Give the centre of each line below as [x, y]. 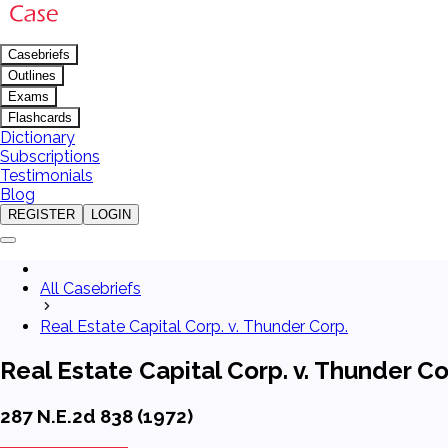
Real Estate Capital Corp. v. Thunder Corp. [194, 326]
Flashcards [40, 117]
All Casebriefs [90, 288]
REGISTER [41, 214]
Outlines [32, 75]
